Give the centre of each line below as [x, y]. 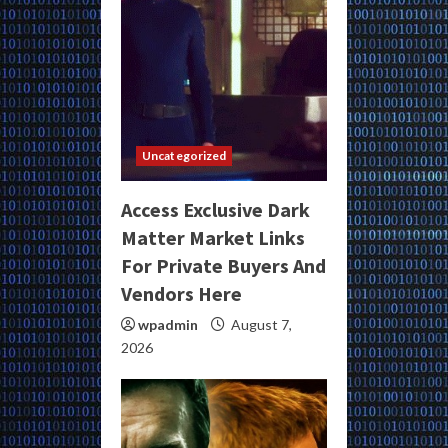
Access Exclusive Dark [215, 210]
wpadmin [168, 325]
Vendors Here [181, 294]
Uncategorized [184, 156]
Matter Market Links [213, 238]
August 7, [260, 325]
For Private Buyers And [223, 266]
